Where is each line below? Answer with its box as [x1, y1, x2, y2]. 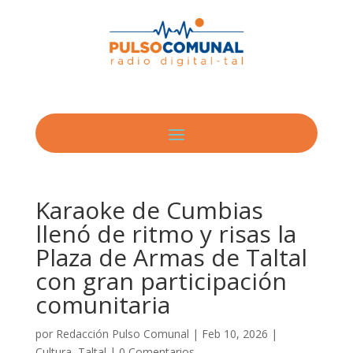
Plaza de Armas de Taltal [35, 240, 307, 273]
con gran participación [35, 264, 287, 297]
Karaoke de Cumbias [35, 193, 263, 226]
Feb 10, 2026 [201, 325, 268, 341]
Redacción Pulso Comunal [55, 325, 189, 341]
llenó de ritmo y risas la [35, 217, 296, 250]
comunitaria [35, 288, 170, 321]
